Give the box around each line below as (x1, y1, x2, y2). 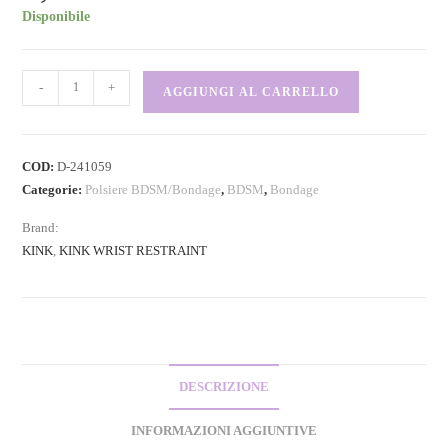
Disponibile (22, 8, 91, 24)
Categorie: (22, 181, 86, 197)
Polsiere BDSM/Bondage (85, 181, 222, 197)
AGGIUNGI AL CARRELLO (163, 84, 340, 99)
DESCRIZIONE (179, 379, 269, 394)
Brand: (22, 219, 60, 235)
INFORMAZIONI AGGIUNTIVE (131, 423, 317, 438)
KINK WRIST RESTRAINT (59, 242, 208, 258)
